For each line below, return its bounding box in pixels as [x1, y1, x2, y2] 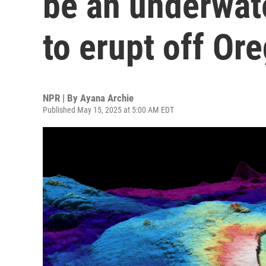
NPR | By [43, 92, 80, 104]
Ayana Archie [80, 92, 134, 104]
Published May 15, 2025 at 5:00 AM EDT [43, 105, 174, 115]
